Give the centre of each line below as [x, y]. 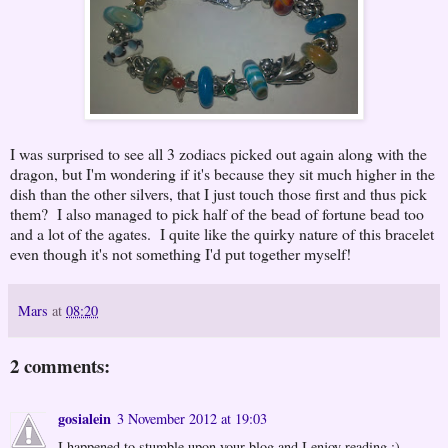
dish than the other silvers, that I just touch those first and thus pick [218, 193]
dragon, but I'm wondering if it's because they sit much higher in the [222, 173]
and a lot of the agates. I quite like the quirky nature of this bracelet [222, 233]
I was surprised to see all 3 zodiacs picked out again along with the [218, 153]
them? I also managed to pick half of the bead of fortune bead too [217, 213]
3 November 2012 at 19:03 [192, 419]
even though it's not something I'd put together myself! [180, 253]
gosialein [84, 419]
